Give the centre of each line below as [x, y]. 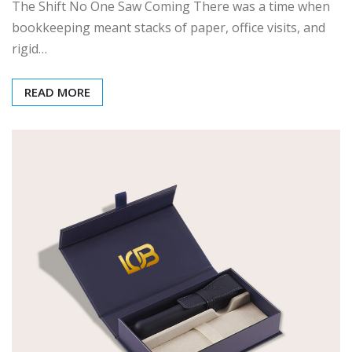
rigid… [29, 49]
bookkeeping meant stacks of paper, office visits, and [169, 28]
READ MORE [57, 92]
